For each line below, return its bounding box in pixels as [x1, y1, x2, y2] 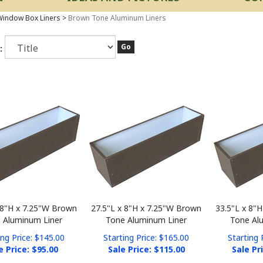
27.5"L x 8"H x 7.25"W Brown [91, 194, 202, 205]
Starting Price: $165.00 [103, 223, 190, 234]
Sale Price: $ [107, 235, 159, 246]
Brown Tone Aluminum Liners [68, 13, 166, 23]
